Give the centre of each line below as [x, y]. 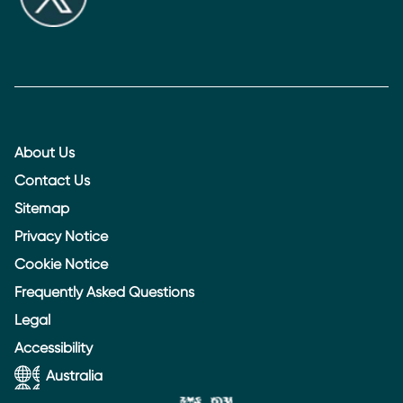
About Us [45, 153]
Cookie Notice [61, 264]
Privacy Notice [61, 237]
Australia [74, 376]
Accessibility [54, 348]
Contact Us [52, 181]
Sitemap [42, 209]
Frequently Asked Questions [104, 292]
